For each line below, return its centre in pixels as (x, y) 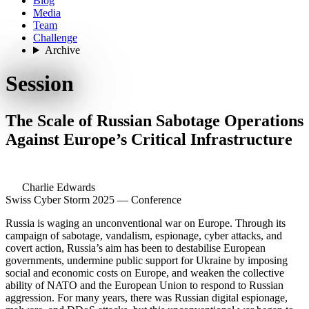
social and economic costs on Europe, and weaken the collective (145, 272)
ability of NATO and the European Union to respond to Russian (144, 285)
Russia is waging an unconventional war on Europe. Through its (146, 223)
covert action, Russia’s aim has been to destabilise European (136, 248)
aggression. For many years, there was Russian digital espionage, (147, 297)
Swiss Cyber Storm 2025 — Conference (93, 199)
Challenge (55, 38)
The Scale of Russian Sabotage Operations (154, 120)
